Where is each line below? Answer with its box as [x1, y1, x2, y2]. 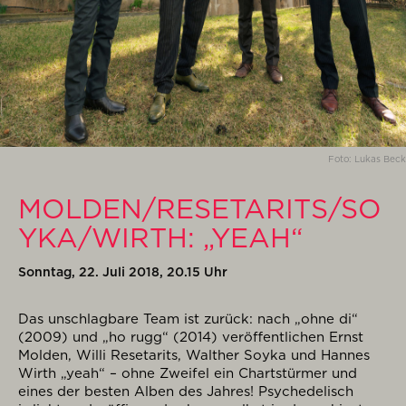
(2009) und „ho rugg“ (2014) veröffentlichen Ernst [18, 328, 363, 345]
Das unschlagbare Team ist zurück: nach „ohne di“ [18, 310, 358, 327]
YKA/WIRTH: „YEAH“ [18, 220, 303, 254]
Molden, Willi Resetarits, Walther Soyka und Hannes [18, 346, 370, 363]
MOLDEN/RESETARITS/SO [18, 191, 382, 225]
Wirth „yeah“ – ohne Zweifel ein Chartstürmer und [18, 364, 357, 382]
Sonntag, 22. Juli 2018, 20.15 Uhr [18, 264, 227, 279]
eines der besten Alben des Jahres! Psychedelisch [18, 382, 353, 400]
